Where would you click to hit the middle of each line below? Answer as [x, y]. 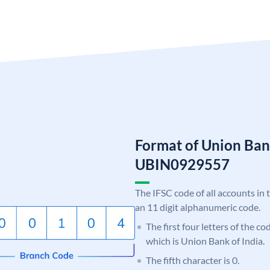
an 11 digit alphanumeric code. [198, 207]
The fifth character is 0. [193, 260]
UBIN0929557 [182, 164]
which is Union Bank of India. [205, 240]
